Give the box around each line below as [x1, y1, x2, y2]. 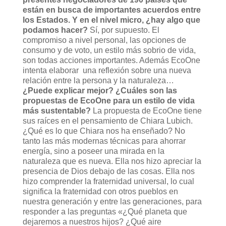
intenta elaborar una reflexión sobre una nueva [22, 66, 191, 75]
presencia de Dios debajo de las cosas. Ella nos [22, 166, 195, 176]
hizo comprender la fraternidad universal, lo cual [22, 177, 194, 186]
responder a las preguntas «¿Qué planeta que [22, 207, 187, 216]
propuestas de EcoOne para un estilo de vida [22, 96, 195, 105]
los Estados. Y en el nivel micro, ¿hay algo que [22, 15, 200, 24]
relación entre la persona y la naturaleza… [22, 76, 174, 85]
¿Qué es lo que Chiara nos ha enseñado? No [22, 126, 185, 135]
